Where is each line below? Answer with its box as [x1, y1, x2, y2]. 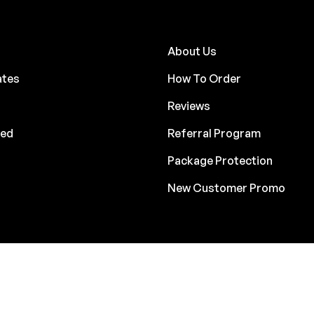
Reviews [168, 98, 210, 113]
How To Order [168, 71, 241, 86]
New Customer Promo [168, 180, 285, 195]
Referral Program [168, 125, 261, 140]
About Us [168, 43, 217, 58]
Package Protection [168, 153, 275, 168]
